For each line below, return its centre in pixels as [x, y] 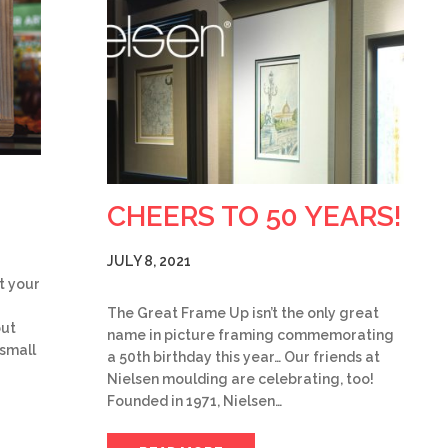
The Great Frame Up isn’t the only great [243, 312]
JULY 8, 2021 [149, 260]
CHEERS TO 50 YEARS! [254, 216]
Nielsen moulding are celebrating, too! [240, 378]
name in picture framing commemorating [250, 334]
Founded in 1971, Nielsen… [194, 400]
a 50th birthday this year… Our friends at [243, 356]
